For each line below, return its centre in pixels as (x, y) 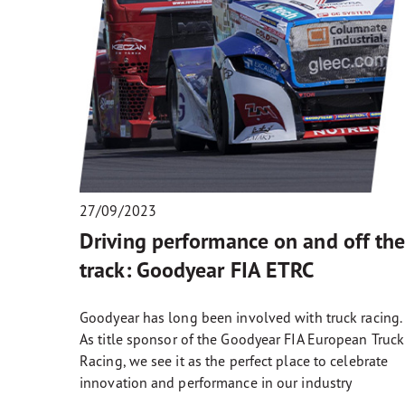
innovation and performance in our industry (216, 382)
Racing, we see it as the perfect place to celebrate (234, 360)
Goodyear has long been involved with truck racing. (241, 317)
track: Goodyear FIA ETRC (197, 269)
